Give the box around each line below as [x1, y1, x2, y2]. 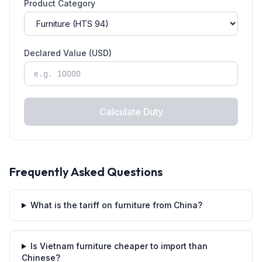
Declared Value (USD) [24, 48, 112, 58]
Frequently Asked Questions [9, 164, 163, 179]
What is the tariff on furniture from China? [30, 200, 202, 210]
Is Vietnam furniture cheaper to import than [30, 241, 208, 251]
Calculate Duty [99, 106, 163, 118]
